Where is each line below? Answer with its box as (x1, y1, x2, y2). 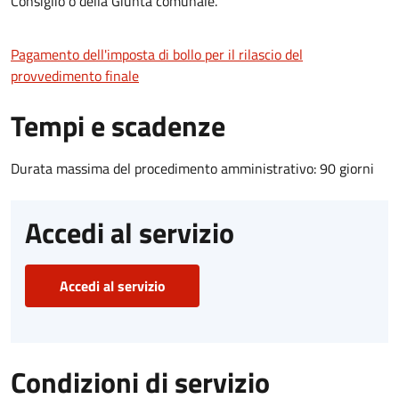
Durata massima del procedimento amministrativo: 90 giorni (11, 157, 374, 179)
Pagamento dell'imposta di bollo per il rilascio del (11, 43, 303, 65)
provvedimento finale (11, 64, 139, 86)
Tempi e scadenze (11, 103, 225, 147)
